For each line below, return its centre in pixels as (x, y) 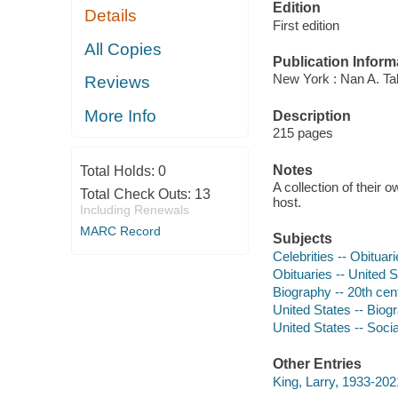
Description (311, 115)
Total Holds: (119, 171)
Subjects (302, 239)
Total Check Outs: (137, 195)
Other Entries (317, 364)
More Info (121, 115)
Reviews (118, 83)
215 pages (302, 133)
